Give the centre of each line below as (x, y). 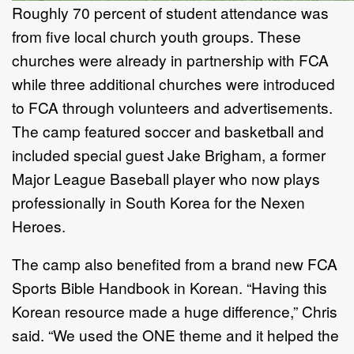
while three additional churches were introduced (173, 83)
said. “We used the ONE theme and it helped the (175, 334)
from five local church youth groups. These (156, 36)
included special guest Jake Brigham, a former (169, 154)
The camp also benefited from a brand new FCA (175, 263)
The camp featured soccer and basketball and (168, 130)
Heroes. (39, 225)
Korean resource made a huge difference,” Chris (175, 311)
